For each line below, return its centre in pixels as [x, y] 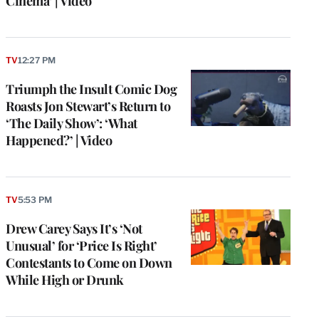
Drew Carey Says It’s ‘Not [74, 228]
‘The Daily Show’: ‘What [72, 123]
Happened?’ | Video [59, 140]
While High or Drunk [65, 279]
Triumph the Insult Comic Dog [91, 89]
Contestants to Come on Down [89, 262]
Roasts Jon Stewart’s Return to [88, 106]
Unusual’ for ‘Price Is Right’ [82, 245]
